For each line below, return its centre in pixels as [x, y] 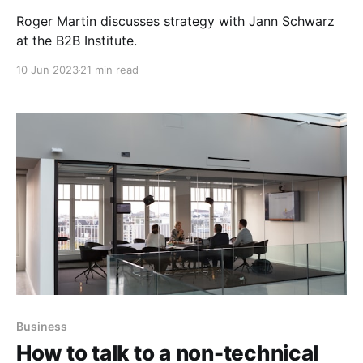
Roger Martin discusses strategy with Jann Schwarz [175, 21]
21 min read [109, 70]
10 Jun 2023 [47, 70]
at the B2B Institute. [77, 41]
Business [42, 326]
